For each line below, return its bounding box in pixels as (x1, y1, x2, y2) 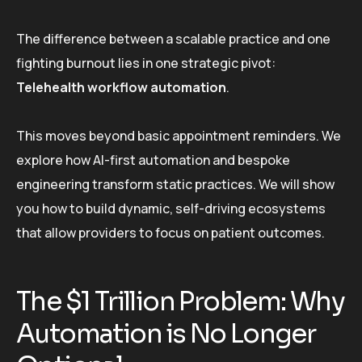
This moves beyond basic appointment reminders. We (16, 126, 341, 145)
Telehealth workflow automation (16, 78, 226, 96)
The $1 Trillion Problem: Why (16, 284, 345, 318)
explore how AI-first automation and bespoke (16, 150, 290, 169)
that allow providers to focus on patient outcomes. (16, 223, 325, 242)
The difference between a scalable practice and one (16, 29, 330, 48)
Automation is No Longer (16, 317, 316, 350)
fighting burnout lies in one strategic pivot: (16, 53, 276, 72)
